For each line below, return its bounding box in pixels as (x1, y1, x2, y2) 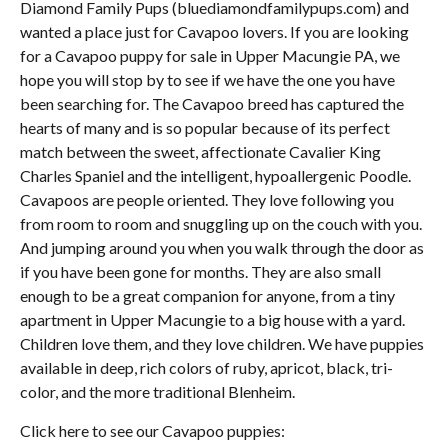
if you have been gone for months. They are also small (20, 262, 381, 282)
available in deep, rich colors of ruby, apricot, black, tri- (20, 358, 393, 378)
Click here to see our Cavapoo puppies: (20, 420, 285, 440)
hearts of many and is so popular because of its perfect (20, 118, 390, 138)
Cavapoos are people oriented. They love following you (20, 190, 394, 210)
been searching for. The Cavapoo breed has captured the (20, 94, 404, 114)
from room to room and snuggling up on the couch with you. (20, 214, 422, 234)
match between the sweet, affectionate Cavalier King (20, 142, 381, 162)
